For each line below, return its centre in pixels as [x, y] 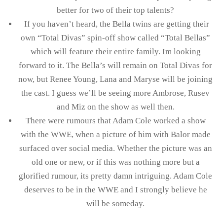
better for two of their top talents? [115, 10]
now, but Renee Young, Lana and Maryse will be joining [115, 79]
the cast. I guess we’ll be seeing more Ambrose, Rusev [115, 93]
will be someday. [115, 203]
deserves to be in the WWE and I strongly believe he [115, 189]
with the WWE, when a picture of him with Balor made [115, 134]
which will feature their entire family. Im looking [115, 51]
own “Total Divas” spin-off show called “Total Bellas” [115, 37]
